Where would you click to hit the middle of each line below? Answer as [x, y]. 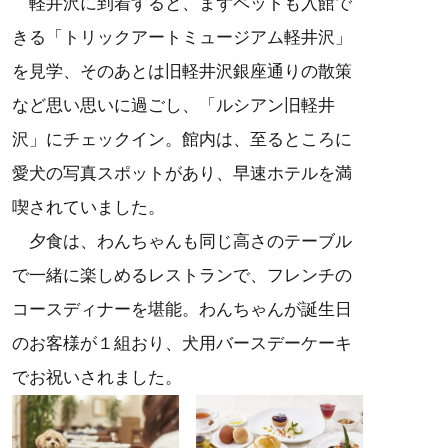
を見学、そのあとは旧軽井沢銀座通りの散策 [182, 72]
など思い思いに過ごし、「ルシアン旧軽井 [173, 106]
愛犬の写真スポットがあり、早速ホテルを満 [182, 174]
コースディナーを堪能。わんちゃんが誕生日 [182, 310]
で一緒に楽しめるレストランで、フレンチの [182, 276]
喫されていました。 [88, 208]
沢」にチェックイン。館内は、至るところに [182, 140]
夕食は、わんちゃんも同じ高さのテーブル [182, 242]
